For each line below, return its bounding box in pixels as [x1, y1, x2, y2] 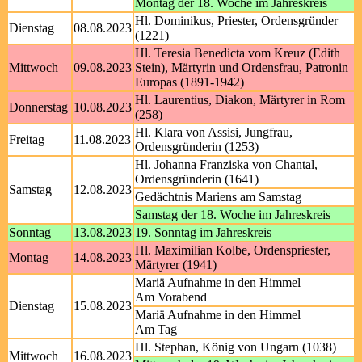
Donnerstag [9, 100, 68, 114]
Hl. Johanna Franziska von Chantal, [135, 158, 318, 171]
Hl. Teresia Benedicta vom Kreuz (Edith [135, 46, 340, 60]
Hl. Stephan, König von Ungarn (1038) [135, 340, 336, 354]
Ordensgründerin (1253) [135, 140, 259, 154]
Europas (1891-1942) [135, 75, 244, 89]
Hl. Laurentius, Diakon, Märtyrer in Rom [135, 93, 345, 107]
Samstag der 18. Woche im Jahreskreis [135, 208, 330, 221]
